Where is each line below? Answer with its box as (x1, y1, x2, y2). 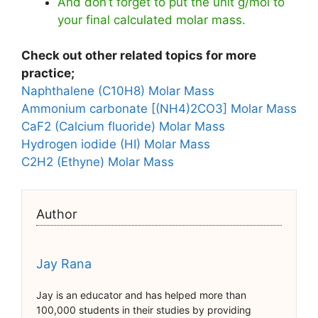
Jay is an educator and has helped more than (36, 288, 246, 301)
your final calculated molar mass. (57, 12, 246, 27)
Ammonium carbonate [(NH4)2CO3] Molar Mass (21, 102, 297, 116)
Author (36, 206, 77, 221)
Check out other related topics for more (21, 48, 256, 63)
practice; (21, 66, 75, 81)
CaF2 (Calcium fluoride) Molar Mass (21, 119, 225, 134)
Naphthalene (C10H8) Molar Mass (21, 84, 214, 99)
